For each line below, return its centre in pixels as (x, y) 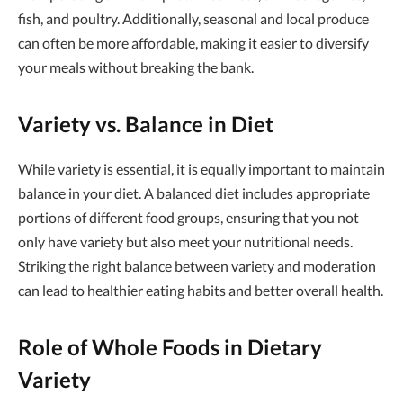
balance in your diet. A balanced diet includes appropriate (194, 193)
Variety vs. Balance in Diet (146, 123)
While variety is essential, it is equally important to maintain (201, 168)
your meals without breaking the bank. (136, 67)
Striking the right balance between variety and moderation (197, 265)
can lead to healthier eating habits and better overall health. (201, 290)
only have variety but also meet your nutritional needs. (185, 241)
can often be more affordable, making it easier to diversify (193, 42)
